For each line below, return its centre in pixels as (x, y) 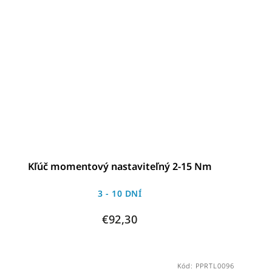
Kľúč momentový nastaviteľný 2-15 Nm (120, 167)
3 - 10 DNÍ (120, 194)
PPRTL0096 (215, 266)
